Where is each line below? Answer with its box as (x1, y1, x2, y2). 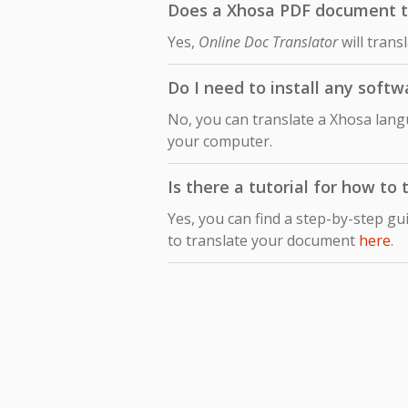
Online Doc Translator (199, 31, 338, 52)
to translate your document (168, 229, 359, 250)
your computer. (168, 130, 272, 151)
